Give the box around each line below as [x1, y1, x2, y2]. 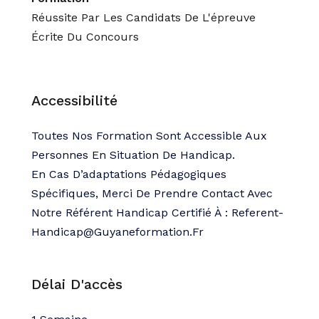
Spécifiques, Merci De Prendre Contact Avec [31, 187, 273, 200]
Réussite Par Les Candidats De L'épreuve [31, 11, 256, 24]
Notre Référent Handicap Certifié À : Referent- [31, 206, 283, 219]
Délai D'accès [31, 276, 122, 293]
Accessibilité [31, 92, 117, 109]
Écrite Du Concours [31, 30, 139, 43]
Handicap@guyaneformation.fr [31, 225, 204, 239]
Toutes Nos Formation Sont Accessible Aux [31, 129, 267, 142]
